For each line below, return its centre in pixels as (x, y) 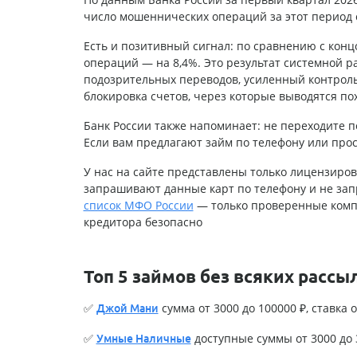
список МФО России (138, 206)
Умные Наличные (143, 339)
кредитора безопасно (143, 222)
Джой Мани (127, 309)
